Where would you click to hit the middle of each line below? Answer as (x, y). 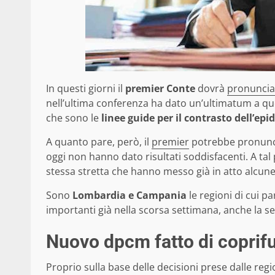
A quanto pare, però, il (99, 142)
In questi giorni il (86, 89)
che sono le (72, 118)
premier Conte (160, 89)
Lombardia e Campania (130, 196)
